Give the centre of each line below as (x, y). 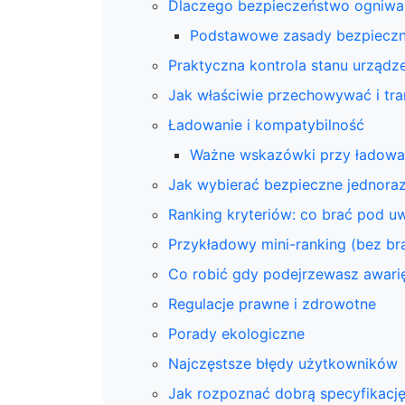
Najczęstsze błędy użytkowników (283, 363)
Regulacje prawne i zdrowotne (272, 304)
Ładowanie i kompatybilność (266, 125)
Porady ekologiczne (236, 334)
